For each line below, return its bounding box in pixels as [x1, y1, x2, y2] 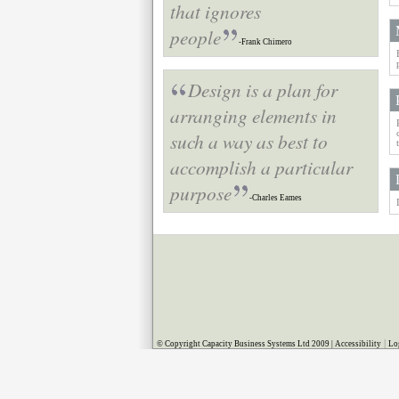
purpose [170, 180, 232, 206]
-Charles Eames [249, 193, 302, 202]
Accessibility [335, 339, 381, 348]
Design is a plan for [188, 77, 338, 102]
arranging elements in [170, 102, 337, 128]
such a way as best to [170, 128, 328, 154]
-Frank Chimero [239, 37, 292, 46]
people [170, 24, 221, 50]
